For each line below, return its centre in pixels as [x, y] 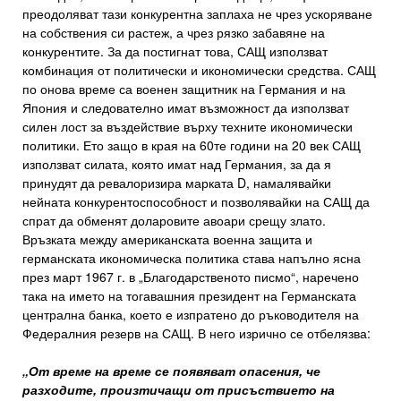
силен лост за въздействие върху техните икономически [188, 127]
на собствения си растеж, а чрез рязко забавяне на [174, 33]
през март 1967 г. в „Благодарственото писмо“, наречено [191, 277]
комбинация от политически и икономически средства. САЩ [199, 70]
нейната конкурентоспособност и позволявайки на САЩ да [196, 202]
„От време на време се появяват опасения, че [171, 371]
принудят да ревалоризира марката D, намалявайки [177, 183]
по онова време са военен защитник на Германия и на [184, 89]
